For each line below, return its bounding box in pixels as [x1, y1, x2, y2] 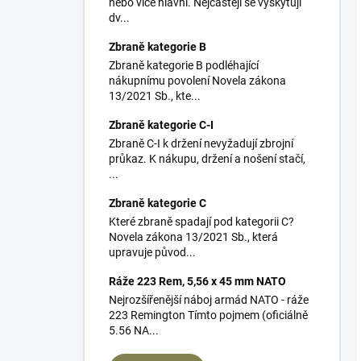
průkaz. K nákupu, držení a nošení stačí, [109, 152, 305, 166]
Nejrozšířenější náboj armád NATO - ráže [109, 293, 309, 307]
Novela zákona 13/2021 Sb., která [109, 230, 278, 244]
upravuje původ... [109, 246, 196, 259]
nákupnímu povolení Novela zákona [109, 74, 286, 88]
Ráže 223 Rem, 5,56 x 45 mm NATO [109, 275, 286, 288]
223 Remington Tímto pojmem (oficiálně [109, 309, 308, 322]
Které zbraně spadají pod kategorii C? [109, 215, 294, 229]
